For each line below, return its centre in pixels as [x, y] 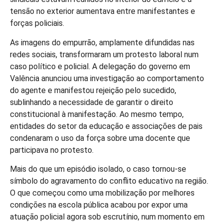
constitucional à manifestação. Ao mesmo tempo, [97, 114]
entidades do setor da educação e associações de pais [106, 126]
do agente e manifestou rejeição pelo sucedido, [93, 90]
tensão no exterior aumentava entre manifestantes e [103, 11]
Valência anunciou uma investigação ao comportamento [107, 78]
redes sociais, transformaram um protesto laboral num [104, 54]
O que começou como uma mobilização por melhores [102, 193]
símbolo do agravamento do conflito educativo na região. [109, 181]
